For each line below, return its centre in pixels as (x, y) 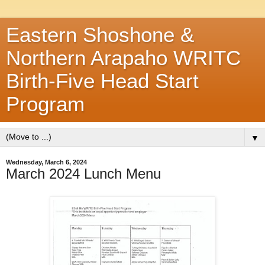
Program (45, 104)
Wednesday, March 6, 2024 (46, 162)
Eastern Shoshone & (100, 35)
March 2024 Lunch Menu (83, 174)
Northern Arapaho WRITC (123, 58)
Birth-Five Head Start (102, 81)
